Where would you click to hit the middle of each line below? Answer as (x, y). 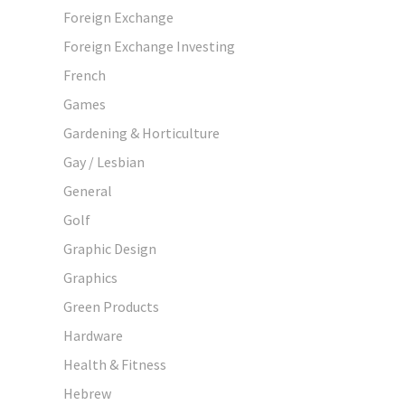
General (88, 190)
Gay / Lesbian (104, 161)
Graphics (90, 277)
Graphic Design (110, 248)
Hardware (93, 335)
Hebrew (87, 393)
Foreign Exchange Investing (149, 46)
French (85, 75)
